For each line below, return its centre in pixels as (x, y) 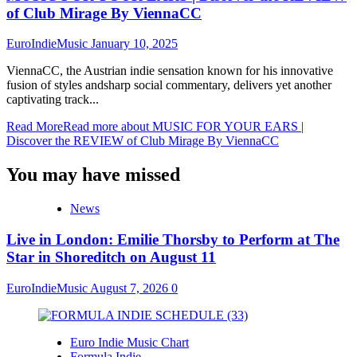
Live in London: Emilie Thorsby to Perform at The (173, 239)
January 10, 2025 (134, 44)
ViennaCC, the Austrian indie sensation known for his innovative (170, 71)
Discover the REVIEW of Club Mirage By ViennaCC (143, 141)
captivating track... (53, 100)
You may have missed (93, 175)
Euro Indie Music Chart (129, 342)
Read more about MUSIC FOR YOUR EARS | (183, 127)
